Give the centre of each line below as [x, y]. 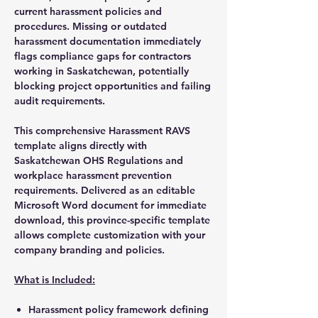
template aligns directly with [81, 145]
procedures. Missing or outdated [91, 26]
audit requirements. [60, 100]
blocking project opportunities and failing [113, 86]
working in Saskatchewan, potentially [102, 71]
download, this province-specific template [112, 220]
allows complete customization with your [110, 235]
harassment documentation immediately [108, 41]
